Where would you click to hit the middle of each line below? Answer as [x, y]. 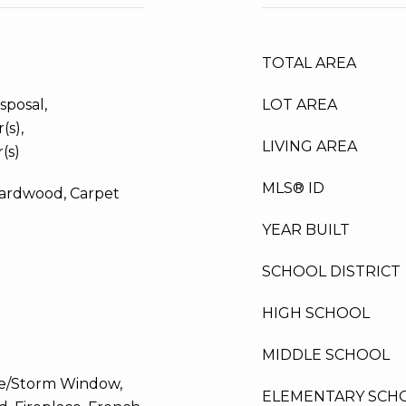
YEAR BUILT [306, 230]
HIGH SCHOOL [316, 313]
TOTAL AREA [309, 63]
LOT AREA [300, 105]
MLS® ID [293, 188]
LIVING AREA [309, 146]
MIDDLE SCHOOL [326, 355]
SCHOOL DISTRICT [331, 271]
